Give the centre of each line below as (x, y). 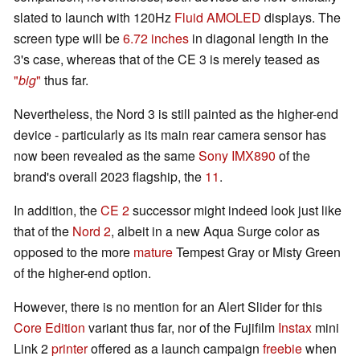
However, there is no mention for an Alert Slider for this (168, 307)
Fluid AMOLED (218, 18)
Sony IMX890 (237, 156)
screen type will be (68, 39)
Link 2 (33, 349)
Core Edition (49, 328)
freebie (284, 349)
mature (155, 252)
